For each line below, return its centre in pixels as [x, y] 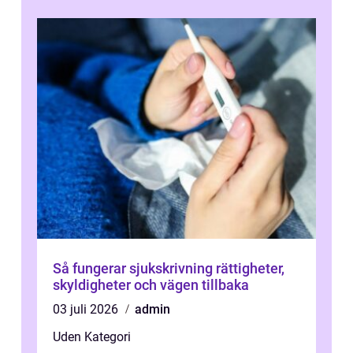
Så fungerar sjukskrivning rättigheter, [134, 268]
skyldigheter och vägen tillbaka [151, 284]
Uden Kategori [92, 336]
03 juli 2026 [87, 309]
